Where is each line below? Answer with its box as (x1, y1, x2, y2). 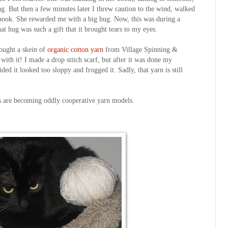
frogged (85, 66, 108, 74)
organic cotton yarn (47, 45, 103, 53)
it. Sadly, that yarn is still (108, 66, 183, 74)
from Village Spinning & (105, 45, 178, 53)
